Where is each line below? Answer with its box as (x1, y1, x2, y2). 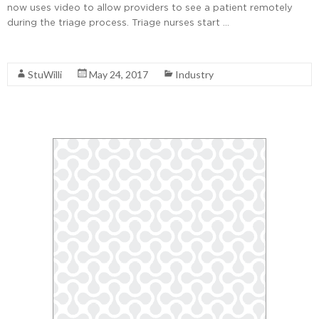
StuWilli (28, 68, 62, 81)
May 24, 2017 (89, 68, 148, 81)
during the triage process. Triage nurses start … (7, 17, 229, 28)
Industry (175, 68, 214, 81)
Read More (7, 43, 58, 53)
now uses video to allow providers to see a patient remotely (7, 2, 293, 13)
